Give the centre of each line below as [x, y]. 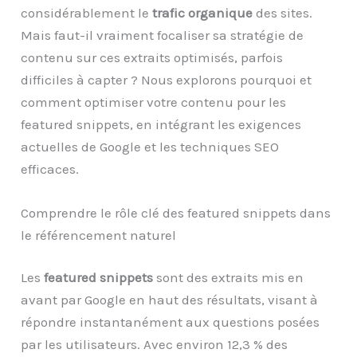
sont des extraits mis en [229, 278]
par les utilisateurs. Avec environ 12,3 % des [155, 345]
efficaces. [50, 169]
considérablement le [87, 12]
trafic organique [203, 12]
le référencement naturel [99, 235]
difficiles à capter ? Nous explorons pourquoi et [167, 79]
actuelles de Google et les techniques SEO [150, 146]
